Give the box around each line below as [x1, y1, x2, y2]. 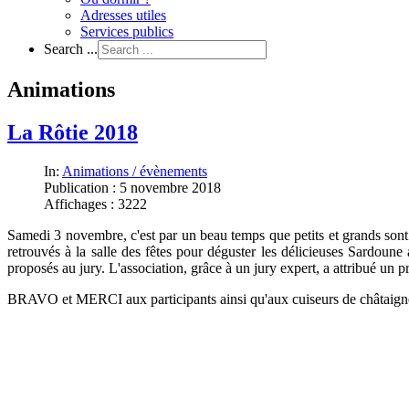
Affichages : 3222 [44, 195, 147, 212]
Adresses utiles [80, 7, 166, 23]
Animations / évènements [62, 163, 207, 179]
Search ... [44, 41, 98, 57]
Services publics [80, 24, 173, 39]
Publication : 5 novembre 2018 [44, 179, 221, 195]
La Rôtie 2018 [7, 120, 138, 144]
